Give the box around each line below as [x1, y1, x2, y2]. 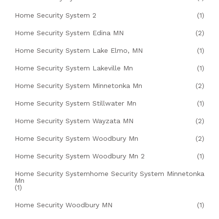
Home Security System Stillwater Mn [15, 99, 136, 108]
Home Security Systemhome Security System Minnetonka [15, 170, 204, 178]
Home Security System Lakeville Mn [15, 64, 133, 72]
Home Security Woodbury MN [15, 201, 112, 209]
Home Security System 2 [15, 11, 96, 20]
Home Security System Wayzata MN [15, 117, 133, 125]
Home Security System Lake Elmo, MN [15, 46, 143, 55]
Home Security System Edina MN [15, 29, 124, 37]
